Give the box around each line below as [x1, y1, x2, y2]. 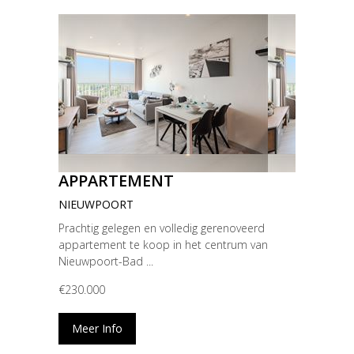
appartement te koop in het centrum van [58, 237, 268, 253]
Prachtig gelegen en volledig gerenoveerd [58, 220, 265, 236]
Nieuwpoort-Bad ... [58, 254, 153, 269]
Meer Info [72, 321, 122, 337]
